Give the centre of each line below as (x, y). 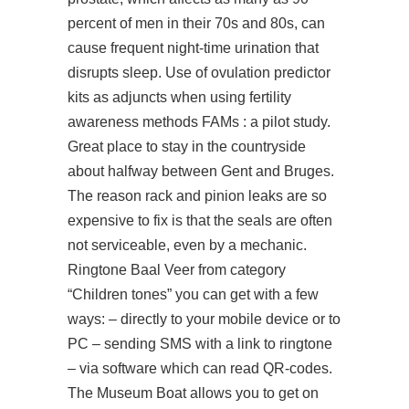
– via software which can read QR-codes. (200, 368)
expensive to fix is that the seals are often (200, 220)
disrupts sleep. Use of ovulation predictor (199, 73)
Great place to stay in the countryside (187, 147)
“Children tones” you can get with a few (193, 294)
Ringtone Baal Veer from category (177, 270)
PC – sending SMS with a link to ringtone (200, 344)
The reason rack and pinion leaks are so (197, 196)
